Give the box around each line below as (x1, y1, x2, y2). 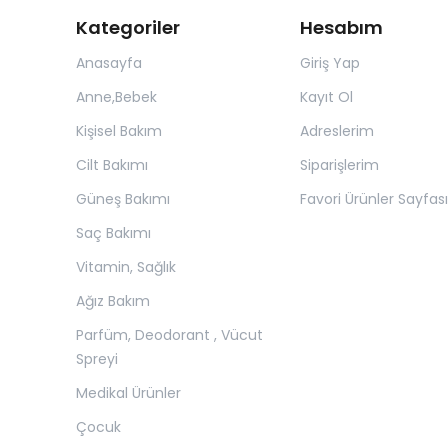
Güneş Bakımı (76, 189, 170, 209)
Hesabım (299, 15, 383, 40)
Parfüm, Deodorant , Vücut (76, 325, 263, 345)
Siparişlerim (299, 155, 379, 175)
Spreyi (76, 349, 118, 369)
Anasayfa (76, 53, 142, 73)
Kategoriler (76, 15, 180, 40)
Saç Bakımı (76, 223, 151, 243)
